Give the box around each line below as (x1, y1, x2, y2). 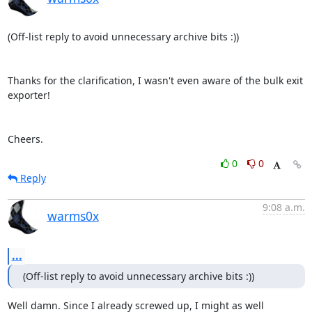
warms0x (47, 208, 99, 224)
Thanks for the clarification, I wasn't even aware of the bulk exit (7, 74, 303, 87)
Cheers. (7, 132, 43, 146)
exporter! (7, 88, 50, 102)
